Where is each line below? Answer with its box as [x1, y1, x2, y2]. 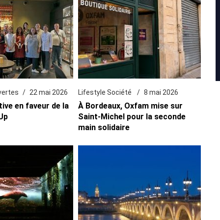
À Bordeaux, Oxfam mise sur [78, 101, 183, 110]
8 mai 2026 [143, 88, 178, 96]
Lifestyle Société [78, 88, 133, 96]
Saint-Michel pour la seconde [78, 111, 186, 121]
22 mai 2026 [29, 88, 68, 96]
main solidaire [78, 122, 130, 132]
